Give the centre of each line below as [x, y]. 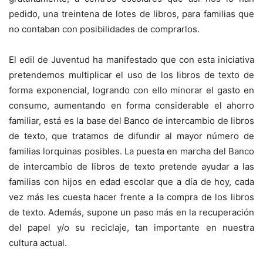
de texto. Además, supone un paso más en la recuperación [131, 213]
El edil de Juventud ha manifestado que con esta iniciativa [131, 60]
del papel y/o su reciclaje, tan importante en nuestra [131, 228]
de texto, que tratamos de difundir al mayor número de [131, 136]
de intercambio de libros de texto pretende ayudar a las [131, 167]
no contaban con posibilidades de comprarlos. [104, 29]
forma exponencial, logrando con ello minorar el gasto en [131, 90]
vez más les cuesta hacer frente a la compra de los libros [131, 197]
